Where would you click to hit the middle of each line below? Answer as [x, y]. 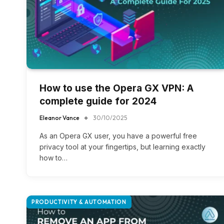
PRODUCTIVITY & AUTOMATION [79, 202]
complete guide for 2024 [98, 101]
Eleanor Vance [59, 117]
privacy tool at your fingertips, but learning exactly [122, 146]
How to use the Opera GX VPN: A [116, 88]
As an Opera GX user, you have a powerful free [118, 135]
